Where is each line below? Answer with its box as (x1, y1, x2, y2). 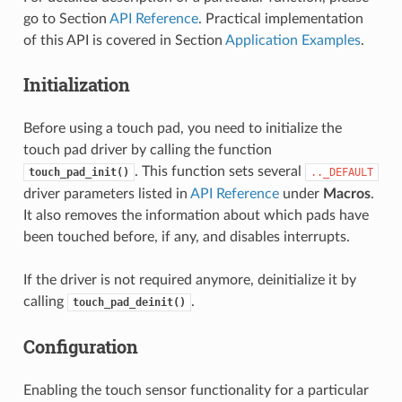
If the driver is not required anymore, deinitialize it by (22, 272, 356, 287)
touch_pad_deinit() (72, 295, 186, 309)
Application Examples (224, 32, 361, 48)
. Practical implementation (197, 11, 363, 26)
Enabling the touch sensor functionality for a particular (22, 382, 369, 398)
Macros (322, 186, 371, 201)
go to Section (22, 11, 109, 26)
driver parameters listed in (22, 186, 190, 201)
